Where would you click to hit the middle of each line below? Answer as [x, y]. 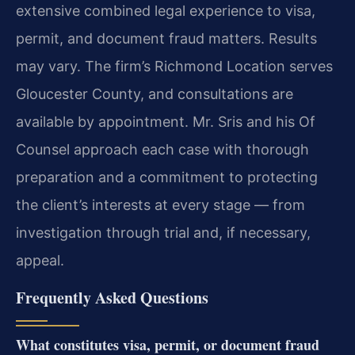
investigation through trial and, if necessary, [163, 233]
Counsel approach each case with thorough [162, 150]
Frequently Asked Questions [112, 297]
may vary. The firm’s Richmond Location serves [174, 67]
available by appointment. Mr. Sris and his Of [166, 122]
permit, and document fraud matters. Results [166, 39]
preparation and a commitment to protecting [167, 177]
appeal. [40, 261]
